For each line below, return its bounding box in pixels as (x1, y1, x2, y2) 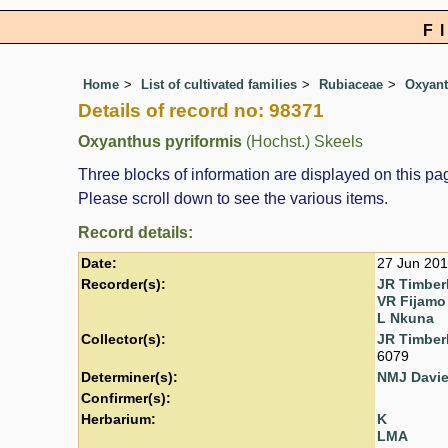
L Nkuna (377, 310, 434, 326)
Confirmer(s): (81, 390, 171, 406)
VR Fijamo (377, 293, 446, 309)
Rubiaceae (319, 77, 383, 93)
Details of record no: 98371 (78, 100, 324, 122)
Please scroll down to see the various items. (78, 189, 388, 207)
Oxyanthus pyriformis (78, 133, 242, 151)
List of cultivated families (141, 77, 297, 93)
